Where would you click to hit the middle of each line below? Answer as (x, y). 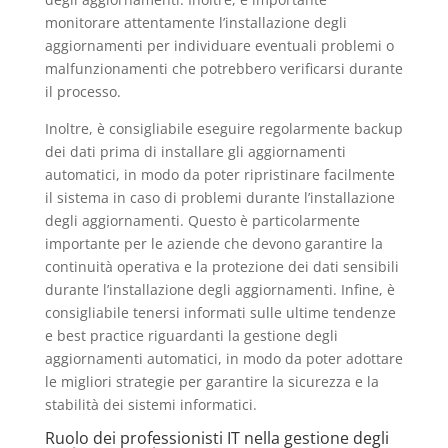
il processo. (82, 91)
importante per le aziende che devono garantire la (213, 243)
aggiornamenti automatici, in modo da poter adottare (223, 358)
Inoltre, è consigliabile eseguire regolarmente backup (223, 128)
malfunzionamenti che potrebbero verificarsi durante (223, 68)
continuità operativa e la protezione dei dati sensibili (221, 266)
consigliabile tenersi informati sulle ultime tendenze (220, 312)
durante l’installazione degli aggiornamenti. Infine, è (219, 289)
